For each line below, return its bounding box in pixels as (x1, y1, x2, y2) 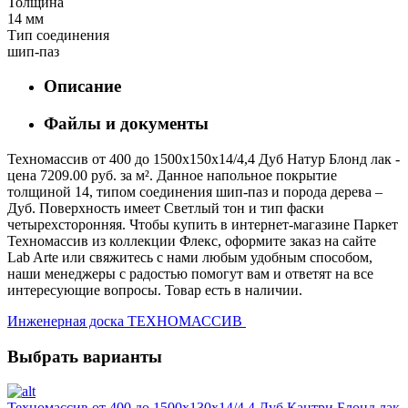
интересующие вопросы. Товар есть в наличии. (7, 281, 302, 298)
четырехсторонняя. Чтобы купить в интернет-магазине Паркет (7, 216, 398, 232)
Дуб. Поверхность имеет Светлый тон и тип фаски (7, 199, 324, 216)
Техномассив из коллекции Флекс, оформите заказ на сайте (7, 232, 376, 249)
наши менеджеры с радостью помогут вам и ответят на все (7, 265, 373, 281)
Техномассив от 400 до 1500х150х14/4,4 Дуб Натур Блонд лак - (7, 150, 400, 167)
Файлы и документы (44, 114, 209, 134)
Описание (44, 76, 121, 97)
